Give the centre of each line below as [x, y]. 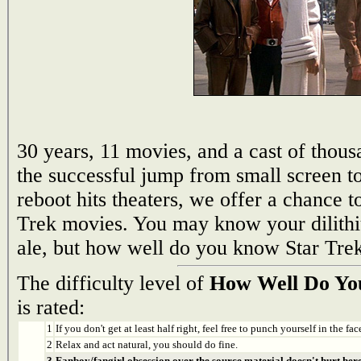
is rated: [51, 307]
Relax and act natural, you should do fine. [147, 344]
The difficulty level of [113, 283]
